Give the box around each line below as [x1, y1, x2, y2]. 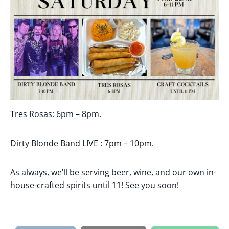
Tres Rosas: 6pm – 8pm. [10, 108, 101, 120]
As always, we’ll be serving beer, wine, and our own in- [10, 166, 216, 178]
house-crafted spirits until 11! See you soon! [10, 179, 179, 191]
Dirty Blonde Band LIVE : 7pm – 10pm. [10, 137, 154, 149]
